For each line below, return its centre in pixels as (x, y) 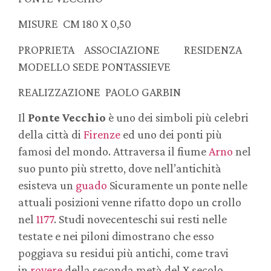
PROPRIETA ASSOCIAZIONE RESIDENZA (130, 49)
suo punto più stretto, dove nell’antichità (120, 168)
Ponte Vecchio (67, 118)
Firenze (102, 135)
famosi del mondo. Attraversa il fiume (113, 152)
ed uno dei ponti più (171, 135)
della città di (51, 135)
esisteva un (47, 185)
